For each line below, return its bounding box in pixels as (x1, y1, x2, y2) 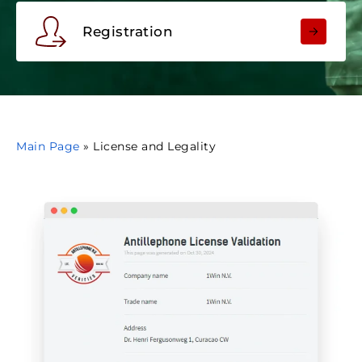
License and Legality (93, 139, 216, 154)
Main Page (16, 139, 80, 154)
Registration (82, 23, 173, 40)
